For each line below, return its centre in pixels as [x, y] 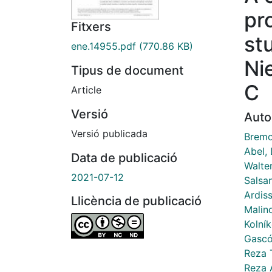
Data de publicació [124, 158]
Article [86, 90]
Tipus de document [127, 71]
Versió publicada [109, 134]
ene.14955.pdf [104, 46]
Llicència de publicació [136, 201]
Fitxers [91, 27]
